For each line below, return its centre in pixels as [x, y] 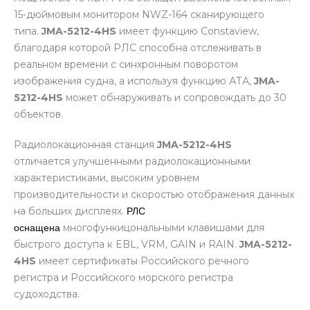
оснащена [38, 227]
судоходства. [48, 294]
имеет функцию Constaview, [189, 31]
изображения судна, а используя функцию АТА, [134, 81]
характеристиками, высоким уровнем [107, 177]
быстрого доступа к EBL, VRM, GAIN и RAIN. [127, 244]
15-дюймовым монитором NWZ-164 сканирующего [139, 14]
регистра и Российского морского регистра [124, 277]
